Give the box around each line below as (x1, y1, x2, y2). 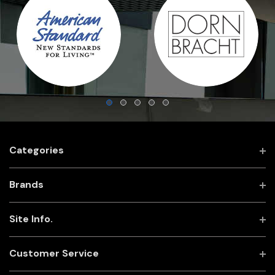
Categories (9, 144, 64, 157)
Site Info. (9, 212, 53, 226)
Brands (9, 178, 44, 192)
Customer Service (9, 247, 99, 260)
